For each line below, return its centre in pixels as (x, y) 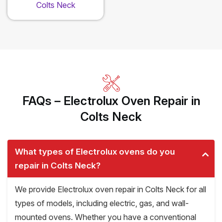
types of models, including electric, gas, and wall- (102, 203)
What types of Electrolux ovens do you (95, 152)
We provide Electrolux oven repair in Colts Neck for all (111, 190)
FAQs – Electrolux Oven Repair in (111, 101)
